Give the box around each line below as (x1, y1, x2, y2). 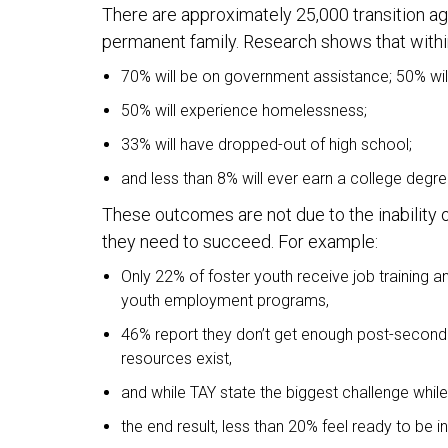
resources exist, (121, 349, 233, 369)
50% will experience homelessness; (121, 101, 368, 121)
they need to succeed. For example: (102, 231, 378, 253)
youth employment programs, (121, 291, 330, 311)
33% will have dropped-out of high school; (121, 135, 413, 155)
